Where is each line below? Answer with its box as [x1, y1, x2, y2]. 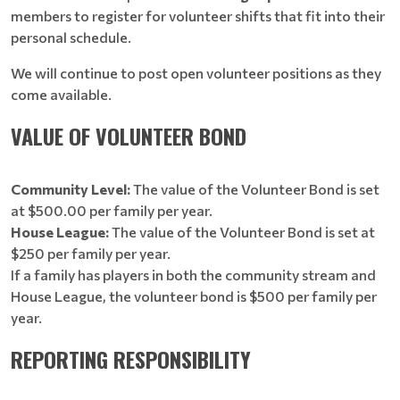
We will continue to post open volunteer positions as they [11, 64, 381, 81]
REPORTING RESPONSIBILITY [11, 343, 251, 375]
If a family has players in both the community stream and [11, 266, 376, 283]
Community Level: [11, 180, 133, 197]
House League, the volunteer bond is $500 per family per [11, 287, 377, 304]
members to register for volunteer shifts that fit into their [11, 7, 385, 24]
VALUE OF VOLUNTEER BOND [11, 120, 246, 152]
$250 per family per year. [11, 245, 171, 262]
